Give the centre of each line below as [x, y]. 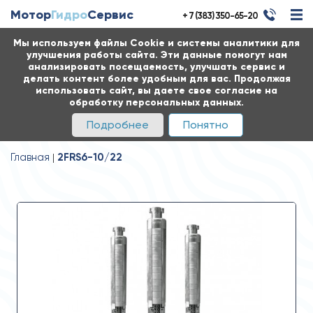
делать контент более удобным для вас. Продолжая [156, 79]
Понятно [206, 125]
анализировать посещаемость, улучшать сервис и [156, 67]
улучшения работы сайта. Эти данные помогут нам [156, 55]
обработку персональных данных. [156, 102]
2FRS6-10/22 [90, 157]
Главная [30, 157]
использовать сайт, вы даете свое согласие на [156, 90]
